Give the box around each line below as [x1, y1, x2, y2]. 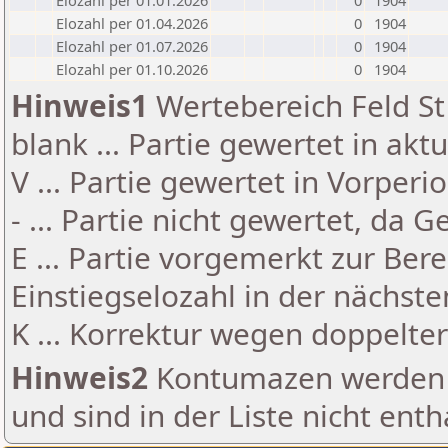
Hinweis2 [11, 357, 148, 398]
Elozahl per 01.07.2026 [56, 36, 208, 56]
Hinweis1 [11, 85, 148, 126]
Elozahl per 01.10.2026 [56, 59, 208, 79]
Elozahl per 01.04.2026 [56, 13, 208, 33]
